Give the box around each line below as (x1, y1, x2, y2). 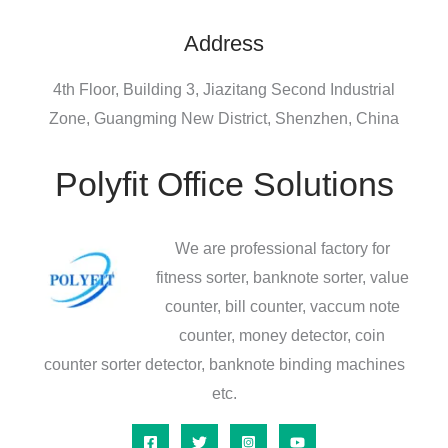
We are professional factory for (174, 239, 390, 257)
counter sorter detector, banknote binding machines (43, 355, 405, 373)
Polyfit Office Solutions (54, 164, 394, 203)
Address (184, 30, 264, 56)
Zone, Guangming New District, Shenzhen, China (49, 109, 399, 127)
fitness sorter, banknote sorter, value (155, 268, 409, 286)
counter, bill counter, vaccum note (164, 297, 400, 315)
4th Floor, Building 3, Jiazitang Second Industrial (53, 80, 395, 98)
